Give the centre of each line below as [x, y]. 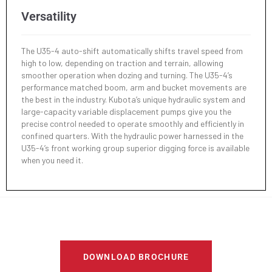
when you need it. [52, 160]
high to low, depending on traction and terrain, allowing [122, 63]
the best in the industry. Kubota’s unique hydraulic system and [133, 99]
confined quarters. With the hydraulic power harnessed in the [132, 135]
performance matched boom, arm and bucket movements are [134, 87]
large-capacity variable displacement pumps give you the [126, 111]
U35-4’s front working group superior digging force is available [135, 148]
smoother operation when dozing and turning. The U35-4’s [127, 75]
